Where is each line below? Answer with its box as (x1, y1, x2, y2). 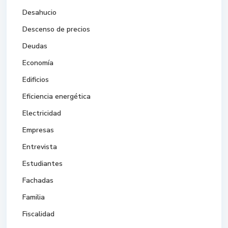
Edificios (22, 75, 49, 85)
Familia (22, 192, 45, 203)
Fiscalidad (22, 209, 55, 219)
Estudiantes (22, 159, 63, 169)
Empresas (22, 125, 54, 135)
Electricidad (22, 108, 62, 119)
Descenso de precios (22, 24, 91, 35)
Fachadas (22, 176, 54, 186)
